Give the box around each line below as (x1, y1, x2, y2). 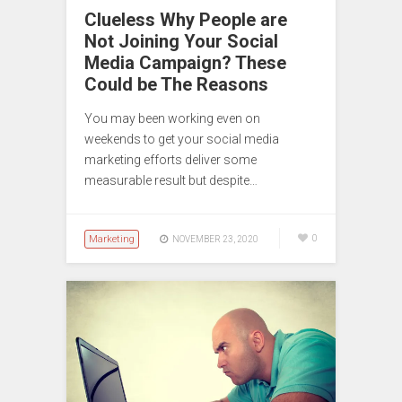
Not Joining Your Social (84, 30, 278, 52)
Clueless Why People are (84, 8, 287, 31)
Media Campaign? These (84, 51, 286, 74)
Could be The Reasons (84, 73, 268, 95)
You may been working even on (84, 110, 260, 126)
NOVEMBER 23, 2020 (172, 233, 258, 244)
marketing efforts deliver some (84, 152, 257, 167)
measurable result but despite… (84, 172, 258, 188)
